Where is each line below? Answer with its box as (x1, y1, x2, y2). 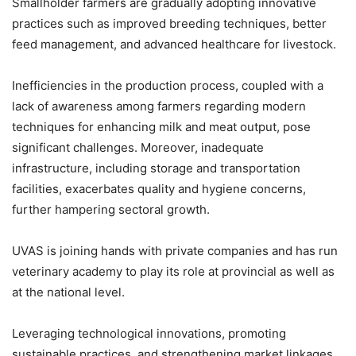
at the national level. (12, 284, 125, 300)
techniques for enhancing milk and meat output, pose (12, 119, 311, 135)
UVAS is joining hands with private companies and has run (12, 243, 338, 259)
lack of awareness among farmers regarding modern (12, 99, 306, 114)
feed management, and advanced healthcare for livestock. (12, 37, 336, 52)
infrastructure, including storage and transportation (12, 161, 300, 176)
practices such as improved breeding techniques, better (12, 16, 327, 32)
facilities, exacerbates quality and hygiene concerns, (12, 181, 306, 197)
